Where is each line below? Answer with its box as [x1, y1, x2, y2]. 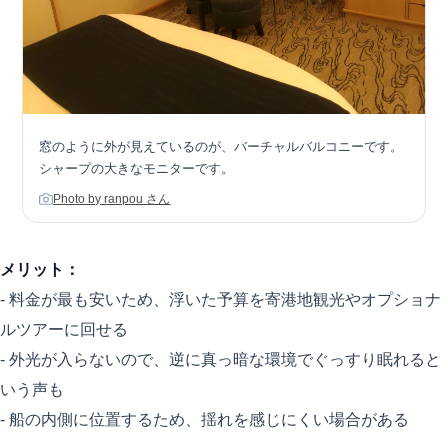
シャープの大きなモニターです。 [39, 161, 235, 177]
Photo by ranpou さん [53, 192, 171, 207]
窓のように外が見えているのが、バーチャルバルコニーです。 [39, 139, 404, 155]
